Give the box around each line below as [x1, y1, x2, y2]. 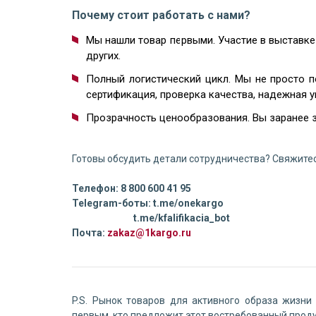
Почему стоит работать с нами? [72, 8, 250, 22]
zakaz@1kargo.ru [107, 227, 191, 238]
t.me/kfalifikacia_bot [72, 212, 230, 224]
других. [86, 49, 121, 62]
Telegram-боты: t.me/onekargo [72, 197, 224, 209]
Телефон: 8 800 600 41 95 [72, 183, 191, 194]
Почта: [72, 227, 107, 238]
